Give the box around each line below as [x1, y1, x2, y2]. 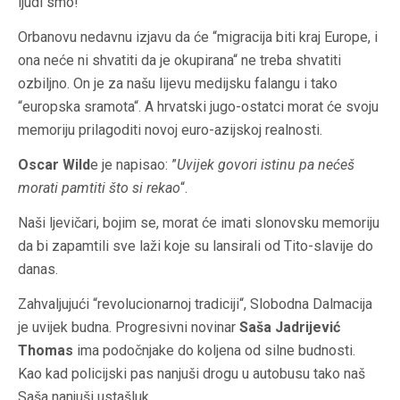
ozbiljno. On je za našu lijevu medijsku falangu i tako [18, 75, 337, 93]
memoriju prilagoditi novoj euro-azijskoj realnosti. [18, 121, 322, 139]
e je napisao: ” [90, 156, 177, 174]
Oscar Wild [18, 156, 90, 174]
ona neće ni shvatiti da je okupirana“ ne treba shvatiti [18, 52, 341, 70]
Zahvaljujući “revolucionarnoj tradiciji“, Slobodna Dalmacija [18, 296, 372, 313]
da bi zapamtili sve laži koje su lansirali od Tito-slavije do [18, 237, 373, 255]
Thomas [18, 342, 73, 360]
